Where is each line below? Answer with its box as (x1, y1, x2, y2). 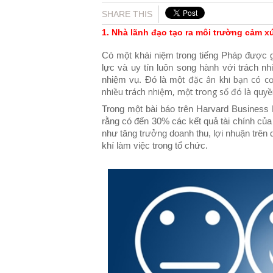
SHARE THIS (102, 9, 152, 19)
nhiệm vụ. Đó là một (102, 74, 185, 85)
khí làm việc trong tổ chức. (102, 140, 208, 151)
